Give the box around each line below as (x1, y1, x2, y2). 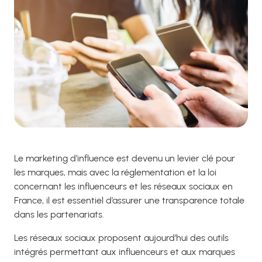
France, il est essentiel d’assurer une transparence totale (14, 195, 244, 206)
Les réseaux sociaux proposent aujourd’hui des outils (14, 232, 229, 244)
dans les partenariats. (14, 209, 104, 220)
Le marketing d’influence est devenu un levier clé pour (14, 153, 235, 164)
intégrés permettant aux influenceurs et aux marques (14, 246, 235, 258)
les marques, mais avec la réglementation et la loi (14, 167, 216, 178)
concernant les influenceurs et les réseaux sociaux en (14, 181, 233, 192)
